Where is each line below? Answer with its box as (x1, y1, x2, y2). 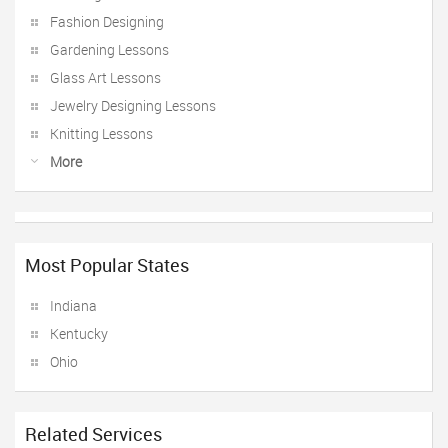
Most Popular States (25, 253, 189, 277)
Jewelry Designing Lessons (50, 96, 216, 115)
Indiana (50, 296, 97, 315)
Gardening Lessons (50, 40, 169, 59)
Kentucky (50, 324, 108, 343)
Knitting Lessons (50, 124, 153, 143)
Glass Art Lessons (50, 68, 161, 87)
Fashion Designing (50, 12, 164, 31)
